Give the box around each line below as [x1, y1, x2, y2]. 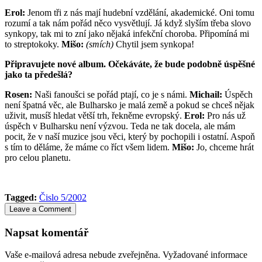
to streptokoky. [5, 39, 61, 49]
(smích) [86, 39, 113, 49]
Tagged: [5, 192, 37, 202]
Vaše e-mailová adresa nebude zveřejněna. [5, 250, 160, 260]
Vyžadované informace [160, 250, 247, 260]
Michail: [189, 89, 222, 99]
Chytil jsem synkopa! [113, 39, 194, 49]
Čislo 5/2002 [39, 192, 87, 202]
